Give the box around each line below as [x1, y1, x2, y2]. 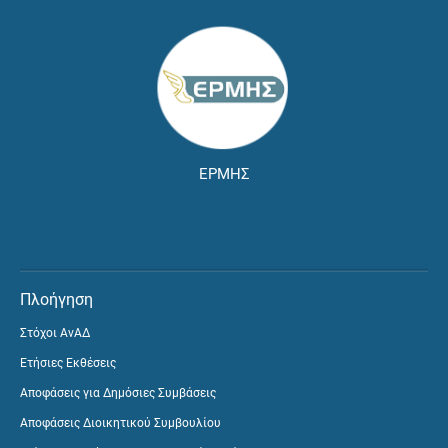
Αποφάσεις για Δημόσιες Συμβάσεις [20, 386, 216, 401]
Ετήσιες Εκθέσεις [20, 356, 116, 371]
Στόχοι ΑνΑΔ [20, 326, 90, 341]
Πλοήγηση [20, 290, 93, 310]
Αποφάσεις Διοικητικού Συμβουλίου [20, 416, 221, 431]
